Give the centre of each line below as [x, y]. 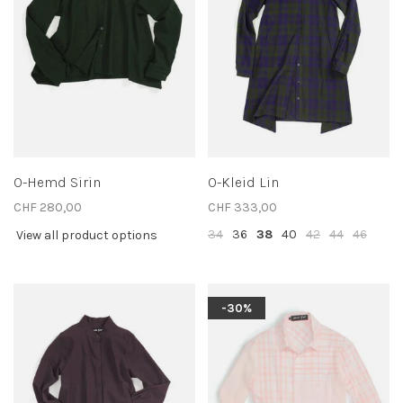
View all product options [87, 236]
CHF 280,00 [48, 208]
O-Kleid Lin [243, 183]
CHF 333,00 [242, 208]
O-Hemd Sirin [57, 183]
